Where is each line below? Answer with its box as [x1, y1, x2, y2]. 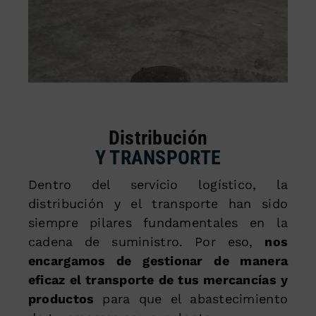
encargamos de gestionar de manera [28, 253, 288, 268]
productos [28, 291, 95, 306]
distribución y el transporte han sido [28, 195, 288, 211]
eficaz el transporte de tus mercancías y [28, 272, 288, 287]
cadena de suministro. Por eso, [28, 233, 265, 249]
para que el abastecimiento [94, 291, 288, 306]
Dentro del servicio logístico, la [28, 176, 288, 192]
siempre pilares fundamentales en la [28, 214, 288, 230]
